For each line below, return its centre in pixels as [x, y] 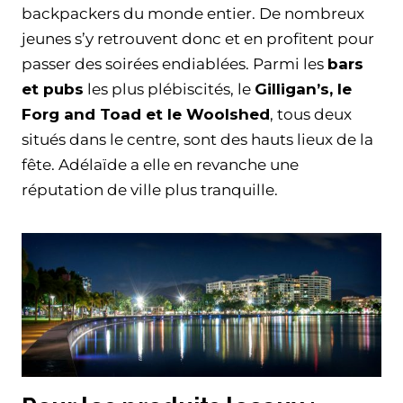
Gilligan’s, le [303, 90]
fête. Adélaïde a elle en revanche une [160, 165]
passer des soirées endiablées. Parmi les [175, 64]
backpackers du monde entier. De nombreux [193, 14]
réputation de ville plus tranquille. [150, 190]
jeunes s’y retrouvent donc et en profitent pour [198, 39]
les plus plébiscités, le [169, 90]
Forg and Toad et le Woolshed [146, 115]
